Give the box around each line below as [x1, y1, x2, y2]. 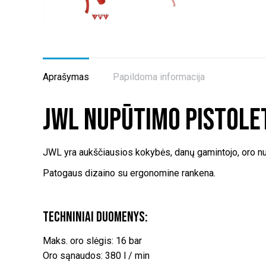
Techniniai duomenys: [43, 208, 148, 226]
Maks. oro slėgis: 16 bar [43, 235, 142, 246]
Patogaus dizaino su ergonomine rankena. [43, 167, 216, 179]
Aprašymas [43, 71, 89, 83]
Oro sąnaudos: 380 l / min [43, 249, 150, 261]
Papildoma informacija [113, 71, 205, 83]
